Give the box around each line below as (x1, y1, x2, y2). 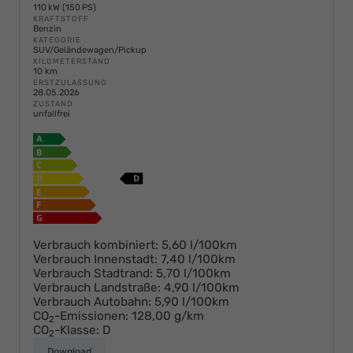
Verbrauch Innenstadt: (33, 251, 158, 266)
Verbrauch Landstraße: (33, 280, 161, 295)
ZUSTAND (33, 98, 73, 108)
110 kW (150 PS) (33, 2, 96, 13)
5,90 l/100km (154, 294, 229, 309)
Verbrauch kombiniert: (33, 237, 158, 252)
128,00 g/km (132, 308, 204, 323)
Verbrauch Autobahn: (33, 294, 151, 309)
